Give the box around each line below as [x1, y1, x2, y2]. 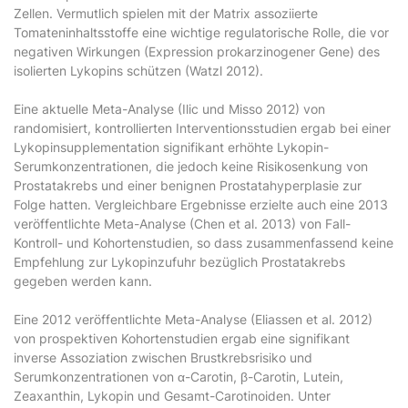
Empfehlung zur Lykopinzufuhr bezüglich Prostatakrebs [14, 254, 345, 270]
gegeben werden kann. [14, 273, 152, 289]
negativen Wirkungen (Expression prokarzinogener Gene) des [14, 44, 380, 59]
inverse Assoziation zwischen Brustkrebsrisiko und [14, 350, 312, 365]
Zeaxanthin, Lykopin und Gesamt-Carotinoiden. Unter [14, 388, 331, 403]
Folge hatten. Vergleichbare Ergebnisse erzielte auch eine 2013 [14, 197, 388, 212]
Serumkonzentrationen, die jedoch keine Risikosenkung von [14, 158, 368, 174]
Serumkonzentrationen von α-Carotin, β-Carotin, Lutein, [14, 369, 343, 384]
